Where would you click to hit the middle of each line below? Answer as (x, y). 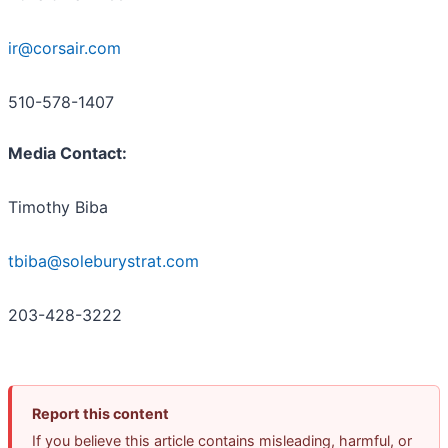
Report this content (100, 414)
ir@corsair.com (64, 48)
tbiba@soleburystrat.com (103, 261)
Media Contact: (67, 153)
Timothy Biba (58, 207)
